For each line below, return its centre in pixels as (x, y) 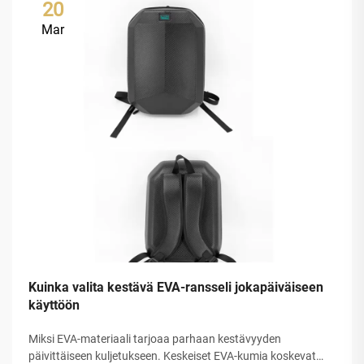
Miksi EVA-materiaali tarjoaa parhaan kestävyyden (155, 338)
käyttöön (54, 305)
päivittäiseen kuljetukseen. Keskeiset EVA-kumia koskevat (172, 355)
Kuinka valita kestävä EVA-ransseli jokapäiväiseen (176, 287)
